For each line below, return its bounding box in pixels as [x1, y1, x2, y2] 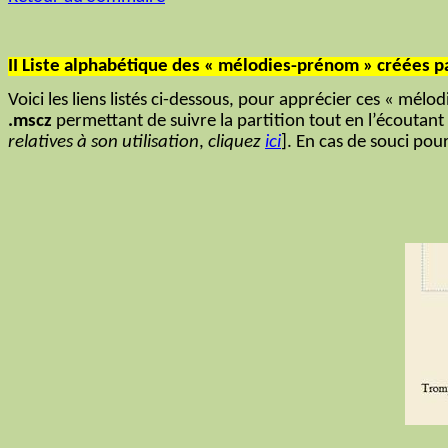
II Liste [8, 56, 60, 76]
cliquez [204, 132, 265, 152]
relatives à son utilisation [8, 132, 199, 152]
